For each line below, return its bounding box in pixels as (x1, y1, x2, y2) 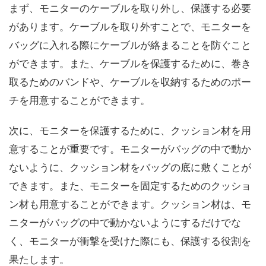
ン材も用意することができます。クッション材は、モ (9, 198, 251, 210)
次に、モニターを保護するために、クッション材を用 (9, 125, 251, 137)
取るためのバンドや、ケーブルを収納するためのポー (9, 76, 251, 88)
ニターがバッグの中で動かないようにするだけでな (9, 217, 241, 229)
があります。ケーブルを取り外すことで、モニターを (9, 21, 251, 33)
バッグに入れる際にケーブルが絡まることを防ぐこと (9, 39, 251, 51)
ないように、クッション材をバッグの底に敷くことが (9, 161, 251, 173)
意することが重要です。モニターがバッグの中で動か (9, 143, 251, 155)
